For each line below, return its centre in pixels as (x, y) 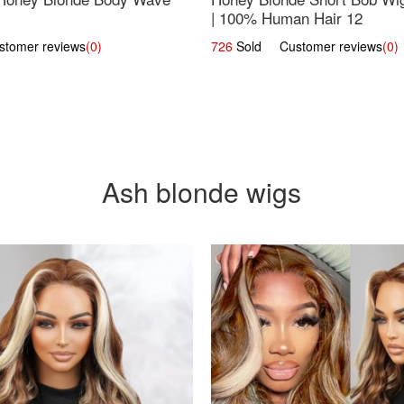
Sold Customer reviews (307, 46)
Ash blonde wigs (202, 191)
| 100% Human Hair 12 (286, 17)
